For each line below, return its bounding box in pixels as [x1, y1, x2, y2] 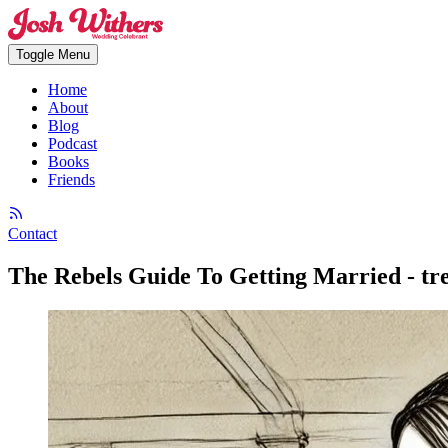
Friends [48, 171, 95, 188]
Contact [8, 225, 57, 242]
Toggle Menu [16, 47, 90, 62]
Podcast [48, 135, 97, 152]
